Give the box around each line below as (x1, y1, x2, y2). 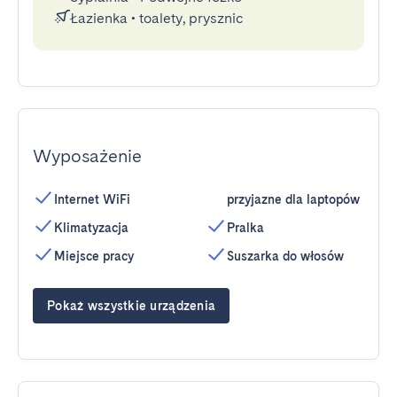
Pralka (227, 221, 264, 235)
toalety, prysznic (139, 10, 244, 27)
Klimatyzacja (54, 221, 128, 235)
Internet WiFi (54, 192, 130, 206)
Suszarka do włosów (227, 249, 344, 263)
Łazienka (70, 10, 128, 27)
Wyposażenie (33, 145, 142, 167)
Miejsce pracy (54, 249, 134, 263)
